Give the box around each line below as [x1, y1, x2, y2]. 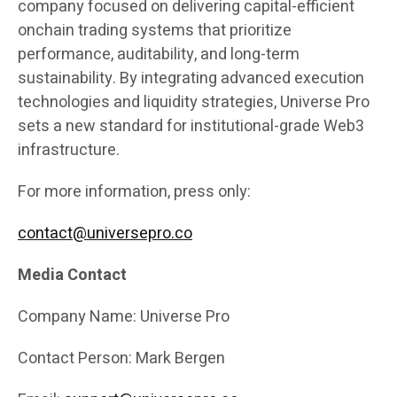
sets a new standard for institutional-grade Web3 [18, 114, 364, 139]
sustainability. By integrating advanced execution [18, 66, 364, 91]
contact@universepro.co [18, 222, 192, 246]
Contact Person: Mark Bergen [18, 346, 225, 371]
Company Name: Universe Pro [18, 305, 230, 330]
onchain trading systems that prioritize [18, 19, 292, 43]
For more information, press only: [18, 180, 251, 205]
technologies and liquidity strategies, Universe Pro [18, 90, 370, 115]
